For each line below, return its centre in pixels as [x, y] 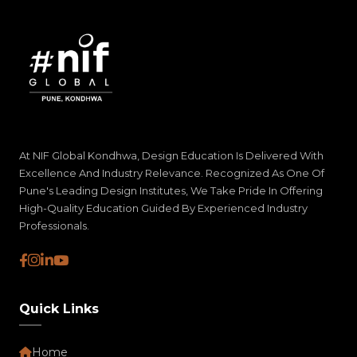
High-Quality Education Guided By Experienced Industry [163, 208]
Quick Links [59, 308]
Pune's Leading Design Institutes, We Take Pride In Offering [171, 190]
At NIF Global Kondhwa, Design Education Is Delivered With [171, 155]
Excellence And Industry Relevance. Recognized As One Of [172, 173]
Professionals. [54, 225]
